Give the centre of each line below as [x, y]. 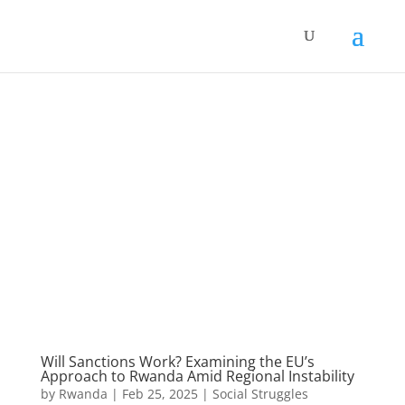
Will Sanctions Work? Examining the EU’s [177, 361]
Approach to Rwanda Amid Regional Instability [197, 376]
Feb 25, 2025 [160, 393]
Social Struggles [260, 393]
